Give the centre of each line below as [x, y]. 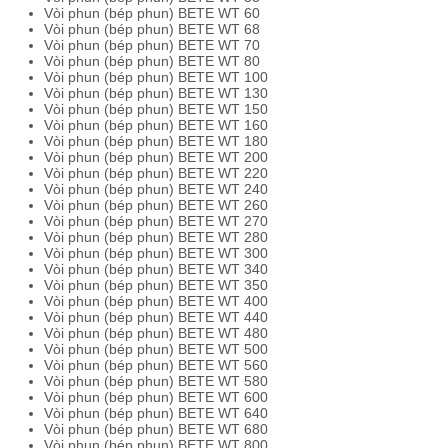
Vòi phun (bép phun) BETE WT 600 [156, 397]
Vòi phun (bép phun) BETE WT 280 [156, 237]
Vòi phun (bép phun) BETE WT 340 [156, 269]
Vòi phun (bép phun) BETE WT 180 [156, 141]
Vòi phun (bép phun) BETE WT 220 [156, 173]
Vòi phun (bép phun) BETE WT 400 [156, 301]
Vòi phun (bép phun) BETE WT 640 [156, 413]
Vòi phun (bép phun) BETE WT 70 [152, 45]
